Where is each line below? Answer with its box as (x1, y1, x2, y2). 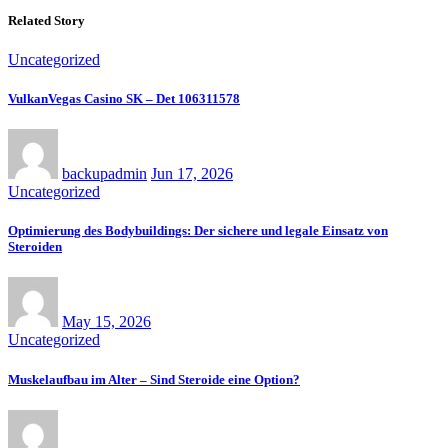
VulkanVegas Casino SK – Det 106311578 (8, 90, 240, 106)
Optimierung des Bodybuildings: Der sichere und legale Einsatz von (8, 223, 388, 239)
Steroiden (8, 239, 62, 255)
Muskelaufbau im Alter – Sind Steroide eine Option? (8, 371, 300, 387)
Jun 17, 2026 (151, 165, 233, 183)
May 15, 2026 (62, 313, 151, 331)
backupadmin (62, 165, 147, 183)
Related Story (8, 12, 85, 28)
